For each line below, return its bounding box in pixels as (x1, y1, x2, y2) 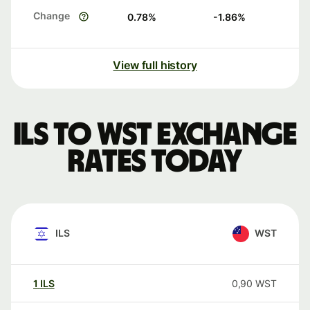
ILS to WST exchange (13, 119, 297, 152)
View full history (113, 58, 197, 73)
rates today (67, 146, 243, 179)
